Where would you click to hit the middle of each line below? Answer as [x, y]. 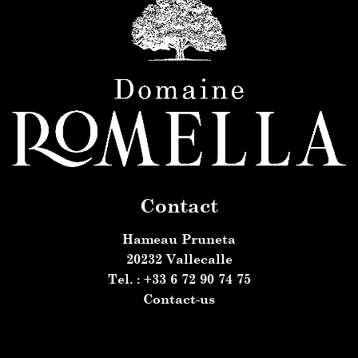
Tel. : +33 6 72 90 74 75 [179, 278]
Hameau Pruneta [179, 238]
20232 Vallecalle [179, 258]
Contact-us [179, 298]
